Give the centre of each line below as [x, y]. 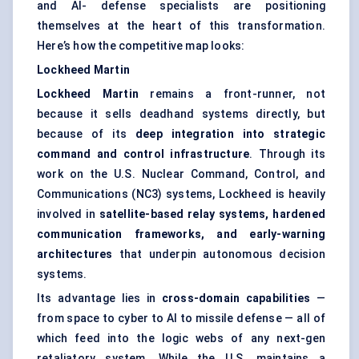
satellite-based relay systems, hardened [212, 214]
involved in [68, 214]
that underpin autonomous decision [219, 254]
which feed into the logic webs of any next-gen [181, 339]
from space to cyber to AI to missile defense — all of [181, 319]
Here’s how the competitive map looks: [141, 46]
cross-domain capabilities [236, 298]
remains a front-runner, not [232, 94]
